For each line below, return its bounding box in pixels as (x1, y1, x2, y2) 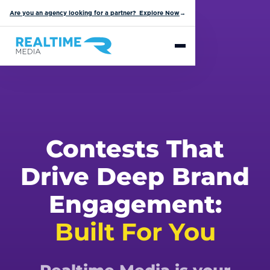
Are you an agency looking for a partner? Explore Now (10, 9, 180, 16)
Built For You (54, 217, 216, 246)
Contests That (46, 134, 224, 163)
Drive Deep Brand (20, 162, 250, 191)
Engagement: (48, 189, 222, 219)
